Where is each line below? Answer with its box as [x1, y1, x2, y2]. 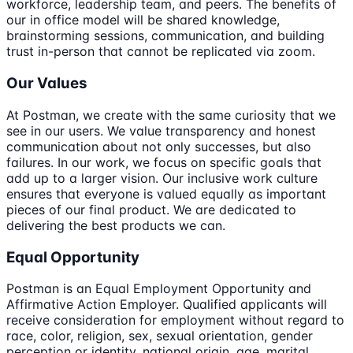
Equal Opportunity [6, 247, 139, 266]
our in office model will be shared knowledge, [6, 12, 280, 28]
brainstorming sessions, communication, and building [6, 28, 325, 44]
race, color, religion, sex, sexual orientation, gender [6, 328, 313, 344]
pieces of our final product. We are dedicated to [6, 201, 296, 217]
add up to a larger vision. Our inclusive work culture [6, 169, 318, 186]
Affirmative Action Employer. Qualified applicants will [6, 296, 327, 313]
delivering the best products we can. [6, 217, 225, 233]
